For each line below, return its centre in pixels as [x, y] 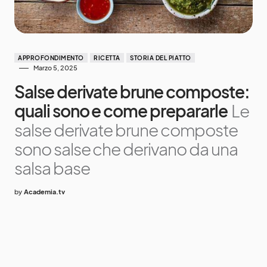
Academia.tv [44, 192]
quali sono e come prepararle [121, 111]
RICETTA [107, 58]
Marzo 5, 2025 [55, 68]
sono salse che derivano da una [126, 149]
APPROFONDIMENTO [51, 58]
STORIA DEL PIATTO [161, 58]
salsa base [52, 168]
